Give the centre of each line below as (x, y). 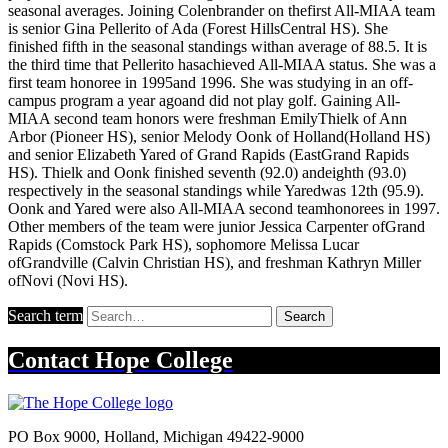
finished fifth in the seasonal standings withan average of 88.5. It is (217, 46)
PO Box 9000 (52, 436)
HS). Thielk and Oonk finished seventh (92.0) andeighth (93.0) (207, 172)
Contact (51, 359)
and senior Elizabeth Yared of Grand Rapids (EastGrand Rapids (208, 154)
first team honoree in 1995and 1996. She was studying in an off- (210, 82)
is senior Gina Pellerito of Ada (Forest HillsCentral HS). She (198, 28)
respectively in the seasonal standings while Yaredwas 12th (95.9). (216, 190)
